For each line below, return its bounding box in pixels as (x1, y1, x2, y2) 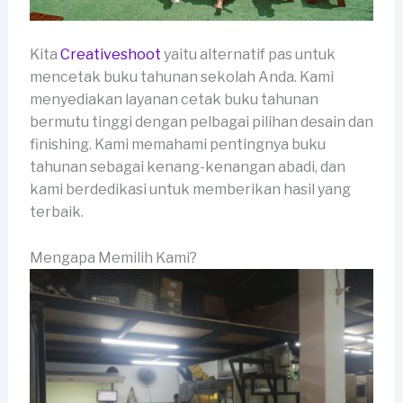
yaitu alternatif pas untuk (160, 46, 336, 64)
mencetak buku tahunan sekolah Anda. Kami (29, 68, 334, 86)
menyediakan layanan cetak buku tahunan (29, 91, 318, 109)
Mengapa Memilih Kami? (29, 248, 197, 266)
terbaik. (29, 203, 84, 221)
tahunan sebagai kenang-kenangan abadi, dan (29, 158, 345, 176)
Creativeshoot (59, 46, 161, 64)
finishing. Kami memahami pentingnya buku (29, 136, 326, 154)
